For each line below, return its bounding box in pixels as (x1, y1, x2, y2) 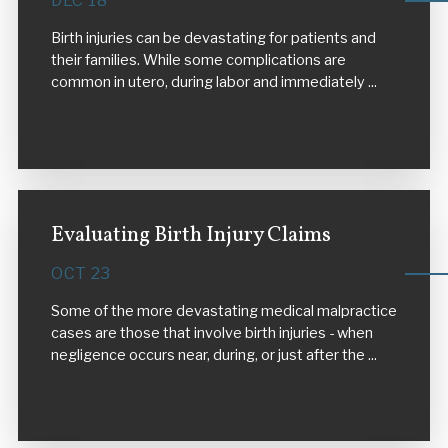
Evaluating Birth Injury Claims (50, 221, 331, 251)
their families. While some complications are (50, 51, 346, 70)
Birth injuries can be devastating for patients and (50, 29, 376, 48)
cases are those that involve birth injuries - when (50, 323, 373, 342)
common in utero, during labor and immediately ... (50, 73, 377, 92)
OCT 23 (50, 263, 111, 283)
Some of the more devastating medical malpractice (50, 301, 397, 320)
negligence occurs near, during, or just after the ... (50, 345, 377, 364)
